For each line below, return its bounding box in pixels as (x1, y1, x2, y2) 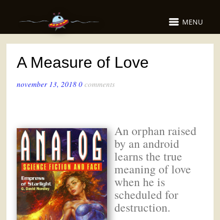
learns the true (114, 148, 183, 164)
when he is (114, 173, 165, 190)
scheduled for (114, 186, 179, 202)
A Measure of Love (17, 54, 149, 72)
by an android (114, 135, 180, 151)
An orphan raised (114, 122, 197, 138)
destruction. (114, 199, 171, 215)
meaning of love (114, 161, 192, 177)
